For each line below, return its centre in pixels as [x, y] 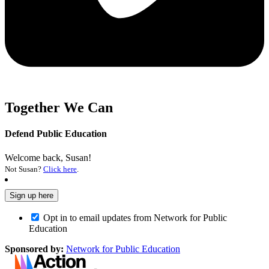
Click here [60, 169]
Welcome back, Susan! [48, 157]
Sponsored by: [34, 249]
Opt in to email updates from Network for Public [135, 217]
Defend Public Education [56, 134]
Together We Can [59, 108]
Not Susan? [24, 169]
